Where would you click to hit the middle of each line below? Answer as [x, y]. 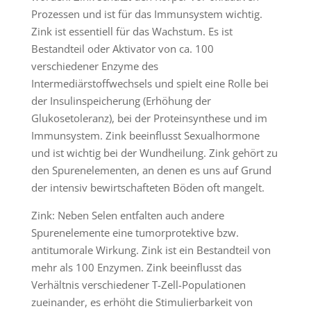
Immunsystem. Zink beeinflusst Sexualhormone [145, 135]
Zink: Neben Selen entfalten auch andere [128, 215]
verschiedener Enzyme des [95, 66]
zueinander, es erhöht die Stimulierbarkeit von [142, 302]
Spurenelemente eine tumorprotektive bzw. [135, 233]
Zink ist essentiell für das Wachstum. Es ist [132, 31]
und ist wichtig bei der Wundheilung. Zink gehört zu [154, 153]
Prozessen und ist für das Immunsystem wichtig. [147, 14]
